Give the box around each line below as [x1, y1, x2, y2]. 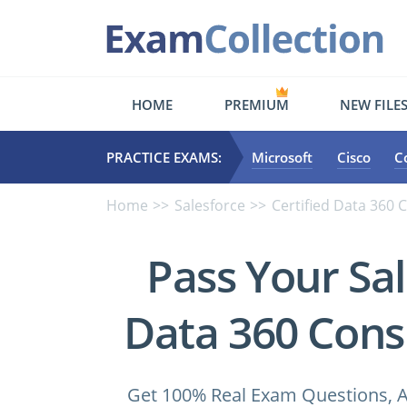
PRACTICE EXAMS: [106, 148, 222, 166]
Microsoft [252, 148, 313, 166]
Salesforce [174, 195, 245, 215]
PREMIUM [223, 94, 289, 114]
